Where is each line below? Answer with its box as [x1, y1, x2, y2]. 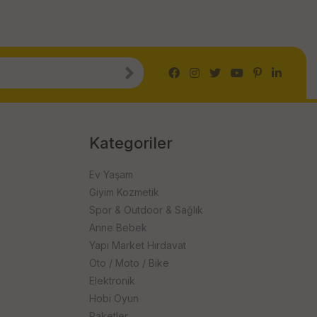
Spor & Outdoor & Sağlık [88, 204, 203, 216]
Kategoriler [88, 134, 173, 152]
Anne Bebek [88, 221, 147, 234]
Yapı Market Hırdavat [88, 239, 186, 251]
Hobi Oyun [88, 292, 139, 304]
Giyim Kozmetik [88, 186, 159, 198]
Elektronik [88, 275, 135, 287]
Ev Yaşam [88, 168, 133, 180]
